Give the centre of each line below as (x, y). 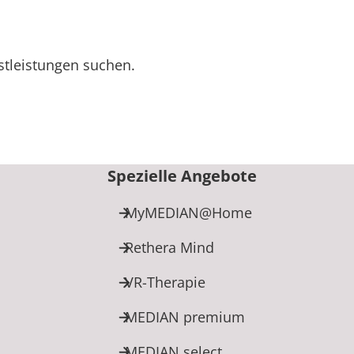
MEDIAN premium (185, 316)
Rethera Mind (169, 247)
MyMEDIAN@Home (188, 212)
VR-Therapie (165, 282)
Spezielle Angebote (182, 175)
